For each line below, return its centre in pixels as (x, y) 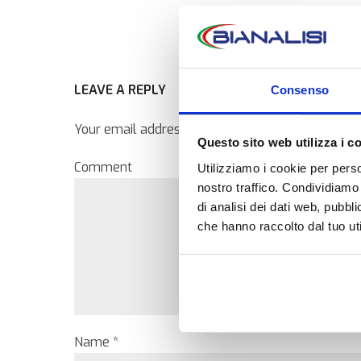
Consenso (300, 89)
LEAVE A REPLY (120, 89)
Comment (103, 167)
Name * (96, 342)
